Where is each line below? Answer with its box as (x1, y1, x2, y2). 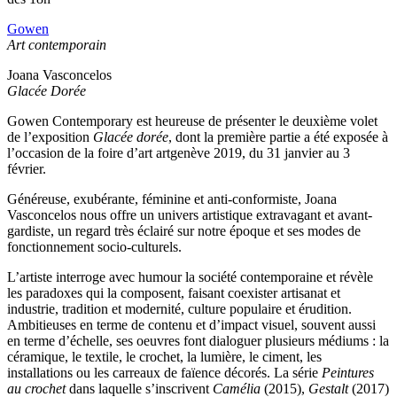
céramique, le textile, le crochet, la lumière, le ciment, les (7, 349, 322, 364)
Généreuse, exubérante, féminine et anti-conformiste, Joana (7, 191, 337, 206)
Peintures (322, 365, 374, 380)
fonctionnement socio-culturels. (7, 239, 182, 254)
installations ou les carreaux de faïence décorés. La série (7, 365, 322, 380)
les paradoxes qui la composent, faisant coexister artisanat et (7, 285, 340, 300)
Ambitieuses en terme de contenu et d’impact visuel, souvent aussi (7, 317, 376, 332)
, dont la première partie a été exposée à (168, 129, 388, 144)
